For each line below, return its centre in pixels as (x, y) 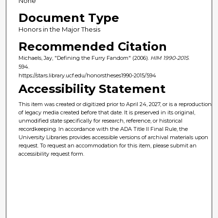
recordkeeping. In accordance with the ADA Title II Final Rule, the (103, 129)
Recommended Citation (92, 46)
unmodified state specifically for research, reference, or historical (101, 121)
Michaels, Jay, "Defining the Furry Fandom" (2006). (84, 58)
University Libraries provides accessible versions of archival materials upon (114, 137)
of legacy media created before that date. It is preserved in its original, (107, 113)
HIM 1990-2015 (169, 58)
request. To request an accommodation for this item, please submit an (108, 146)
